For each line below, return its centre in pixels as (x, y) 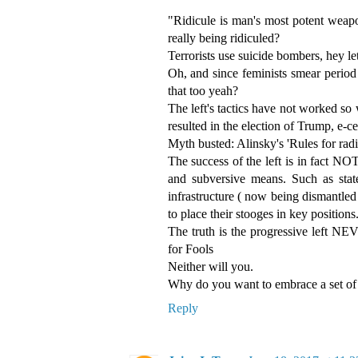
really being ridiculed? (223, 38)
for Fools (190, 249)
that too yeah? (203, 91)
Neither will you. (210, 267)
